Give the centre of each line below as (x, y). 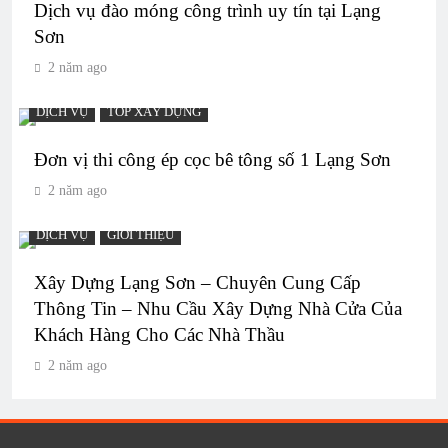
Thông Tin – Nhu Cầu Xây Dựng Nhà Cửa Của (218, 308)
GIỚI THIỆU (140, 234)
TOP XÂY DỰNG (154, 111)
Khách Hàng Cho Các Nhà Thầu (159, 334)
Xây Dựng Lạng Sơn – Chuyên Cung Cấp (197, 282)
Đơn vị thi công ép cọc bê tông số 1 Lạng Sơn (212, 159)
